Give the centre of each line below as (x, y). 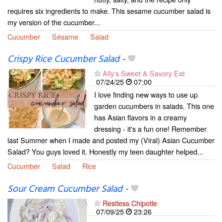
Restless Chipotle (130, 203)
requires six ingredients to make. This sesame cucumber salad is (109, 11)
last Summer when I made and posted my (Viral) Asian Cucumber (111, 140)
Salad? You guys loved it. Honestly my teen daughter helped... (105, 152)
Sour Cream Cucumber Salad (65, 189)
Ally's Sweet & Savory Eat (144, 73)
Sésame (65, 37)
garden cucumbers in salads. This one (154, 106)
